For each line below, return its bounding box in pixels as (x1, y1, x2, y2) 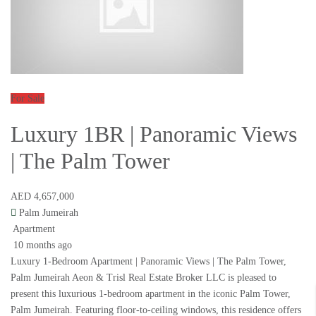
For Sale (11, 93, 44, 104)
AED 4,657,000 (11, 191, 74, 202)
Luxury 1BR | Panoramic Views (11, 121, 297, 147)
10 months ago (11, 240, 72, 251)
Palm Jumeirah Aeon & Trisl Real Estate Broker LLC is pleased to (11, 272, 276, 284)
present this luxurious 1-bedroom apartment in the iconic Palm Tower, (11, 288, 291, 300)
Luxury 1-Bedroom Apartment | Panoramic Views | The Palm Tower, (11, 256, 286, 267)
